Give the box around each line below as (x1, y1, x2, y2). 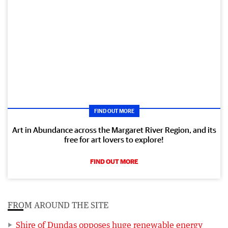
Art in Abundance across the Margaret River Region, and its (12, 125, 216, 134)
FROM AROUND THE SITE (8, 199, 108, 210)
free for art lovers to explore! (64, 134, 164, 144)
